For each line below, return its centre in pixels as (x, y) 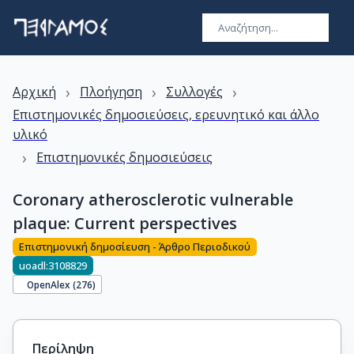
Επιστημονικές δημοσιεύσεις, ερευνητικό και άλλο (166, 115)
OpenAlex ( (52, 284)
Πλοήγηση (111, 92)
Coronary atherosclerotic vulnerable (153, 200)
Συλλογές (194, 92)
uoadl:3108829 (53, 265)
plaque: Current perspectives (125, 223)
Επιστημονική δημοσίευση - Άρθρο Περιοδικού (135, 247)
